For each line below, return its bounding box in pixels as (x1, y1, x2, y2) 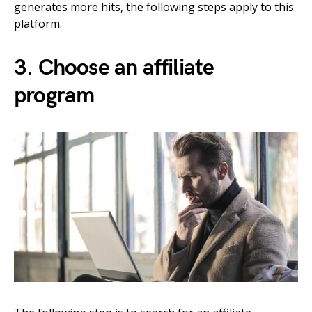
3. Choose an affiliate (14, 54, 214, 82)
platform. (14, 16, 62, 32)
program (14, 82, 95, 110)
